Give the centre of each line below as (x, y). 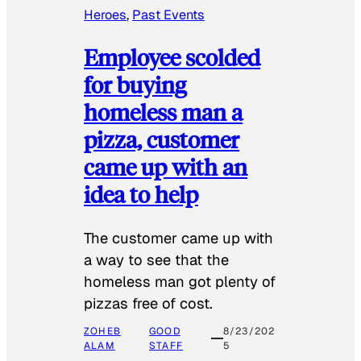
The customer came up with (178, 239)
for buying (135, 85)
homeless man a (163, 112)
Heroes (105, 15)
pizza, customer (162, 139)
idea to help (141, 194)
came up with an (166, 167)
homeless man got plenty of (180, 282)
